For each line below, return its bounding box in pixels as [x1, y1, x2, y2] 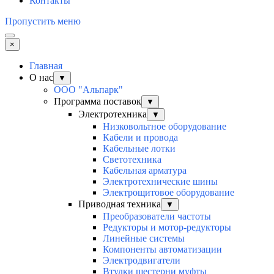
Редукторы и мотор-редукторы [103, 222, 231, 233]
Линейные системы [103, 233, 185, 244]
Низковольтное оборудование [103, 121, 226, 132]
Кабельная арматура [103, 165, 187, 176]
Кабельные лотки [103, 143, 176, 154]
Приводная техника [78, 199, 161, 210]
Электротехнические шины [103, 176, 218, 187]
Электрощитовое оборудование [103, 187, 234, 198]
